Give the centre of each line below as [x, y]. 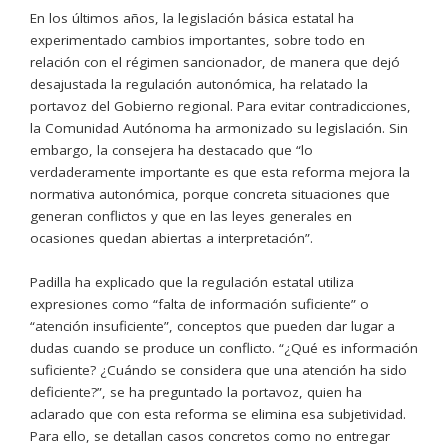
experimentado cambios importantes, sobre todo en [197, 39]
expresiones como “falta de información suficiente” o [199, 303]
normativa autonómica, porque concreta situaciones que [210, 193]
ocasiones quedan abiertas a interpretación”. [171, 237]
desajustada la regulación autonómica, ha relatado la [199, 83]
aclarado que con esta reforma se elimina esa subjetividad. [218, 413]
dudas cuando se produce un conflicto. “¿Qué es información [224, 347]
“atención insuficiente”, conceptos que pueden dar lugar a [212, 325]
